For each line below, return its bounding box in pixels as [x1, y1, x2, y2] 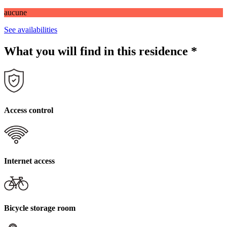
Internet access [4, 157, 55, 166]
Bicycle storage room [4, 203, 75, 212]
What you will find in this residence [4, 45, 191, 58]
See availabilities [4, 25, 57, 34]
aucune [4, 8, 27, 17]
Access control [4, 105, 53, 115]
